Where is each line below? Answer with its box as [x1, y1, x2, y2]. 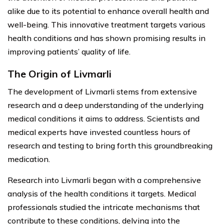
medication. [7, 154, 50, 164]
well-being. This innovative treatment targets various [7, 19, 205, 29]
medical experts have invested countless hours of [7, 127, 190, 137]
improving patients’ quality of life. [7, 46, 130, 56]
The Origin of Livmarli [7, 67, 111, 80]
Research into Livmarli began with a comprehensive [7, 175, 201, 185]
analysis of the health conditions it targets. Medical [7, 188, 196, 198]
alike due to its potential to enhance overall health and [7, 6, 209, 16]
